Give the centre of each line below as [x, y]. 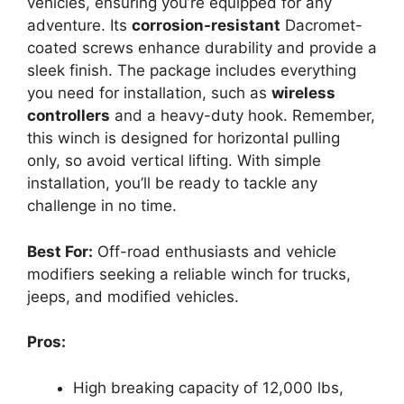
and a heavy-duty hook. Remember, [243, 115]
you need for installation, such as [149, 93]
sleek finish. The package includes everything [192, 70]
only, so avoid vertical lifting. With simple [174, 161]
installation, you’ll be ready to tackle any [172, 183]
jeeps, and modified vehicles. [133, 296]
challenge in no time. [102, 206]
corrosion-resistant [206, 25]
